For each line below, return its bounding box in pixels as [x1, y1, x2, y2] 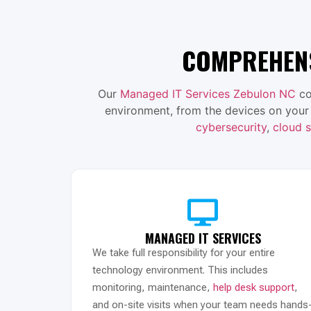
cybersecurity [195, 119, 267, 134]
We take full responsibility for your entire [92, 246, 275, 259]
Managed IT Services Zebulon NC [119, 86, 296, 101]
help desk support [213, 280, 294, 294]
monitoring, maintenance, [92, 280, 213, 294]
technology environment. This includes [92, 263, 268, 276]
